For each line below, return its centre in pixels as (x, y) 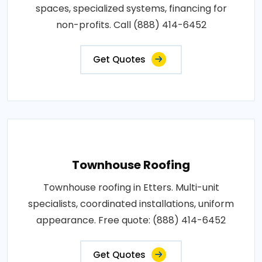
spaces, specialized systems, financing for (131, 8)
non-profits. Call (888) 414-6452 (131, 25)
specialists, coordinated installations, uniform (131, 204)
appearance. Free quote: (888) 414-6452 (131, 220)
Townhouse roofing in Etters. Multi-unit (131, 187)
